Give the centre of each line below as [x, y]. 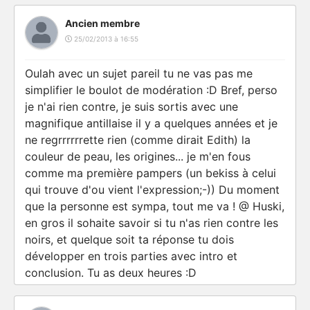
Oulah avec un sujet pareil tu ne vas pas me [139, 73]
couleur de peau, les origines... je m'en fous [138, 156]
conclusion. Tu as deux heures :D [111, 273]
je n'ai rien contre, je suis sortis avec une [131, 107]
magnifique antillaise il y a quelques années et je [151, 123]
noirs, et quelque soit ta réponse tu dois [129, 239]
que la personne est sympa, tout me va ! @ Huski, [155, 206]
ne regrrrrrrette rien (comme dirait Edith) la [138, 140]
